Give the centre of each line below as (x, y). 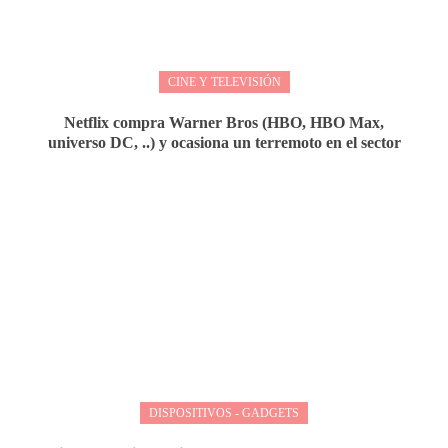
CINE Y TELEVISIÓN (224, 81)
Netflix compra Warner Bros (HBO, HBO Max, (224, 122)
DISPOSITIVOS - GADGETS (224, 413)
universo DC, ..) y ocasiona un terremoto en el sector (224, 142)
